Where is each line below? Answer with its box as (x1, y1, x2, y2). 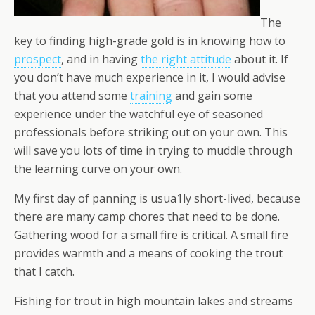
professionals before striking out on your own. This (14, 124, 288, 140)
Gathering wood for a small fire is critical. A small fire (14, 227, 288, 243)
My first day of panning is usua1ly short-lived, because (14, 191, 300, 206)
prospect (14, 51, 61, 67)
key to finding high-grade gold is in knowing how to (14, 33, 285, 49)
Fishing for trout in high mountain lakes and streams (14, 293, 293, 309)
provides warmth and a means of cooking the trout (14, 245, 283, 261)
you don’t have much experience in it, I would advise (14, 70, 285, 85)
